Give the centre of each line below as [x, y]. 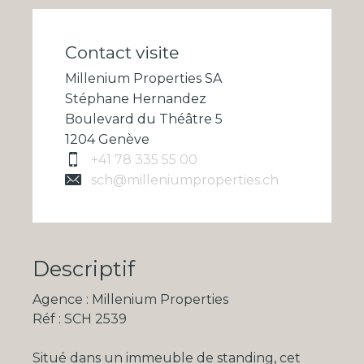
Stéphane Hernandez [136, 99]
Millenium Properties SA [143, 79]
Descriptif [84, 269]
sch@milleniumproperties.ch [185, 180]
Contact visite [122, 52]
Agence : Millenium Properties [130, 300]
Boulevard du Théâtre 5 [144, 119]
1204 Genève [107, 140]
